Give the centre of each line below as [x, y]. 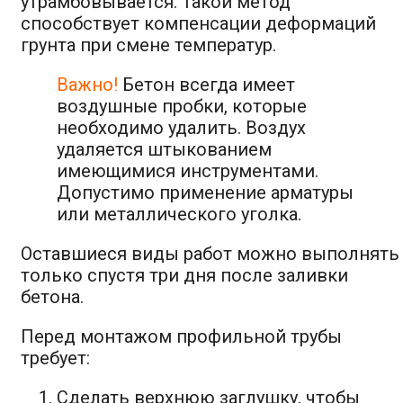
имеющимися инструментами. [188, 170]
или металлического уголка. [179, 214]
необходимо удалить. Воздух [181, 127]
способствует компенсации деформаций [198, 23]
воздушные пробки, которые [182, 106]
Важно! [87, 84]
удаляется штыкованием [164, 149]
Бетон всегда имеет [206, 84]
